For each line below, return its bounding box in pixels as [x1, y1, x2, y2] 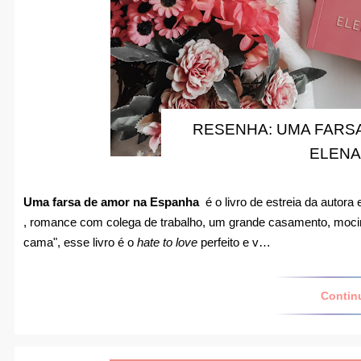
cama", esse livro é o [23, 234, 137, 249]
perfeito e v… [197, 234, 271, 249]
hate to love [137, 234, 197, 249]
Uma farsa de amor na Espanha [23, 194, 202, 209]
